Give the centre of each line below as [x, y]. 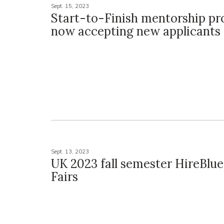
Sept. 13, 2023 [70, 151]
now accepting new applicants [136, 31]
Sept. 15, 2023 [70, 6]
